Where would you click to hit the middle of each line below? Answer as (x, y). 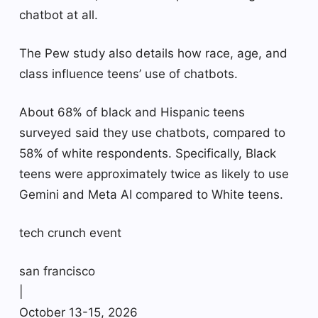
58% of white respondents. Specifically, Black (148, 153)
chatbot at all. (59, 15)
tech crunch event (70, 232)
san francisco (57, 271)
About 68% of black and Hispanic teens (132, 112)
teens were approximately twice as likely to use (154, 174)
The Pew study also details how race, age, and (153, 53)
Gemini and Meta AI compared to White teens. (151, 194)
